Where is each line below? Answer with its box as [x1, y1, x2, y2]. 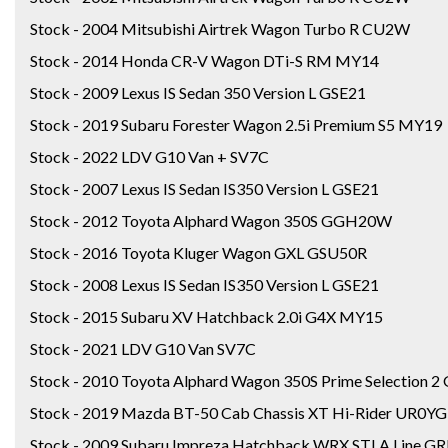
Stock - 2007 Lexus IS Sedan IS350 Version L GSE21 [30, 178, 379, 198]
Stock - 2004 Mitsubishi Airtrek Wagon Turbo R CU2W [30, 18, 410, 38]
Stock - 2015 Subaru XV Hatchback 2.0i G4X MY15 [30, 306, 383, 326]
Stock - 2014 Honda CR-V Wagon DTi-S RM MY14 [30, 50, 379, 70]
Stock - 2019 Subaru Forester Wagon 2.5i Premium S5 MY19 [30, 114, 442, 134]
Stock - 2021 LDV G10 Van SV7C [30, 338, 256, 358]
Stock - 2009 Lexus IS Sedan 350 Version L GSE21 [30, 82, 366, 102]
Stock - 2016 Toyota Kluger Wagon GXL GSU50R [30, 242, 367, 262]
